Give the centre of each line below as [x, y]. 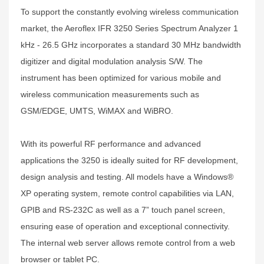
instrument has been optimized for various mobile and [121, 78]
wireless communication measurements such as [110, 94]
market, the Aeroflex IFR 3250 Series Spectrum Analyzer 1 [129, 28]
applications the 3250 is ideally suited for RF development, [129, 160]
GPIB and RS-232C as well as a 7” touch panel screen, [123, 210]
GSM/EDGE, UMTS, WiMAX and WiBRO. [97, 111]
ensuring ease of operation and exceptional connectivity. [125, 226]
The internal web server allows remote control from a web [128, 243]
